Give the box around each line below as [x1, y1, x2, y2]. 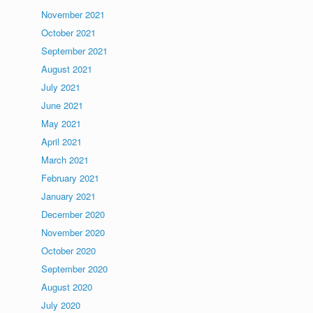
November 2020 [41, 226, 105, 239]
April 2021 [41, 135, 82, 148]
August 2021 [41, 62, 93, 75]
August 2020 [41, 280, 93, 293]
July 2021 [41, 80, 81, 94]
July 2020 [41, 298, 81, 312]
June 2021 [41, 99, 84, 112]
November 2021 [41, 8, 105, 21]
